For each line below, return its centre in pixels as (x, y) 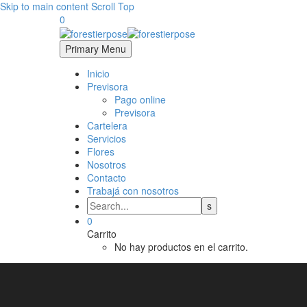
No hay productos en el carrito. (181, 246)
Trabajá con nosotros (133, 190)
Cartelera (107, 125)
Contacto (107, 177)
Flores (101, 151)
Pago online (140, 99)
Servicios (107, 138)
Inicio (98, 73)
